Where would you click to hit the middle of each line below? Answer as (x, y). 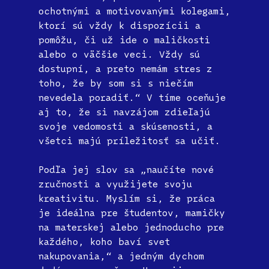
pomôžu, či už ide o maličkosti (124, 39)
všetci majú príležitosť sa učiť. (129, 140)
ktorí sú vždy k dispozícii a (119, 25)
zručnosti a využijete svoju (115, 183)
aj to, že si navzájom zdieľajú (124, 111)
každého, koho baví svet (104, 241)
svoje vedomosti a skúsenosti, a (125, 126)
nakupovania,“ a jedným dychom (121, 255)
